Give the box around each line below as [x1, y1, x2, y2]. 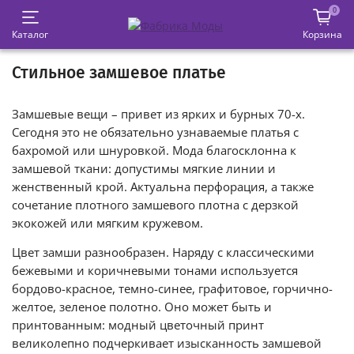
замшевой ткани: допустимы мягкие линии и [12, 160, 276, 177]
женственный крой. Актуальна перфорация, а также [12, 178, 314, 195]
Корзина [303, 28, 342, 40]
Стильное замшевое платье [12, 62, 226, 83]
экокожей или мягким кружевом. [12, 214, 203, 232]
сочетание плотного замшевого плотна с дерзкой [12, 196, 299, 213]
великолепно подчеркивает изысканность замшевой [12, 334, 322, 352]
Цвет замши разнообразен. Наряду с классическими [12, 243, 314, 261]
